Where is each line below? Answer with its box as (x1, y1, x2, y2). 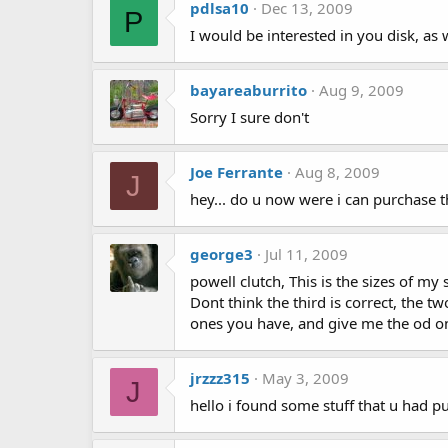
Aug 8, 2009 (295, 162, 380, 182)
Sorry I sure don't (190, 107, 309, 127)
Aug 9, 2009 (319, 80, 404, 100)
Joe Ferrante (190, 162, 283, 182)
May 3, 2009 (262, 368, 349, 388)
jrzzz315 (190, 368, 250, 388)
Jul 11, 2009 (265, 244, 348, 264)
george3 (190, 244, 253, 264)
